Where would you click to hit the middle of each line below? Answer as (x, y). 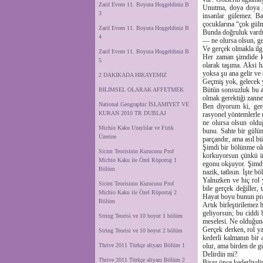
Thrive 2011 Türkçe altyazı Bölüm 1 (142, 245)
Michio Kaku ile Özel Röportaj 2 (138, 192)
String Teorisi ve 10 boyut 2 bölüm (141, 230)
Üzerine (107, 136)
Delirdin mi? (220, 254)
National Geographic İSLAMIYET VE (144, 104)
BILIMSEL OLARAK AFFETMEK (141, 90)
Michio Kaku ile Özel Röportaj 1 (138, 160)
